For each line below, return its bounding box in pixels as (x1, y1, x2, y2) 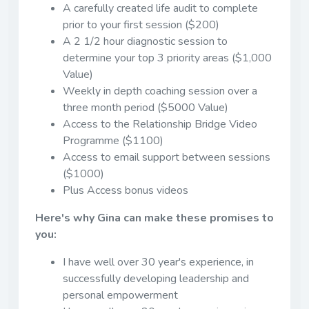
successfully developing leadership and (63, 270, 249, 286)
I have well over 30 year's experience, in (63, 254, 254, 270)
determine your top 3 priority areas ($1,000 (63, 50, 272, 66)
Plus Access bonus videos (63, 182, 188, 198)
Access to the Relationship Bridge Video (63, 116, 257, 132)
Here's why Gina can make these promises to (35, 210, 274, 226)
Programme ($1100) (63, 132, 163, 148)
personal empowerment (63, 287, 181, 303)
